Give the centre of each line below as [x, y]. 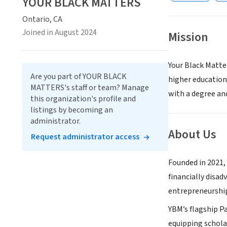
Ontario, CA [42, 19]
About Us [192, 135]
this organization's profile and [83, 99]
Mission [188, 37]
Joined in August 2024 [60, 32]
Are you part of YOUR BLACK [79, 77]
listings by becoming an [72, 110]
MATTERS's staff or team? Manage [90, 88]
